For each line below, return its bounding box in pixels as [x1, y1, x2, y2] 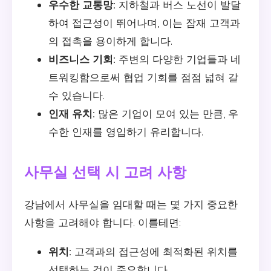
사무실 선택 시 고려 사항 [24, 163, 186, 181]
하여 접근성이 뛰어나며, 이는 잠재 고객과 [48, 16, 240, 30]
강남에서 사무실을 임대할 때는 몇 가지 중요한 [24, 197, 238, 211]
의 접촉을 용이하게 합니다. [48, 34, 172, 48]
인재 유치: [48, 107, 95, 120]
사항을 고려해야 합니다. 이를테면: [24, 215, 181, 229]
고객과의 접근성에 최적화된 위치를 [71, 244, 238, 258]
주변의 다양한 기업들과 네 [116, 53, 241, 66]
